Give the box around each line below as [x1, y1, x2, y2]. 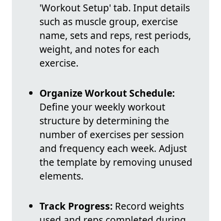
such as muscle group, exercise [39, 15, 178, 29]
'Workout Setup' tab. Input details [39, 1, 190, 15]
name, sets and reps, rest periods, [39, 29, 191, 42]
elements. [39, 169, 83, 183]
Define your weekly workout [39, 100, 165, 114]
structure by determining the [39, 114, 169, 128]
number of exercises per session [39, 128, 184, 142]
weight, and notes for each [39, 42, 159, 56]
